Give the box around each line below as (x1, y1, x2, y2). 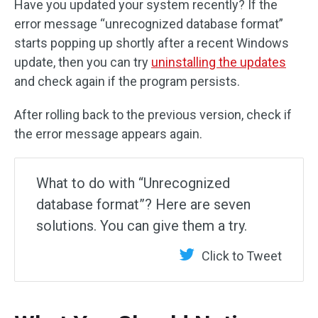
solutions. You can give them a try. (36, 217, 247, 234)
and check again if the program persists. (14, 74, 240, 89)
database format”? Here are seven (36, 196, 251, 213)
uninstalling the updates (151, 55, 286, 70)
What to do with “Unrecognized (36, 175, 230, 192)
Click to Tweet (202, 248, 282, 263)
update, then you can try (14, 55, 151, 70)
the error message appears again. (14, 126, 202, 141)
